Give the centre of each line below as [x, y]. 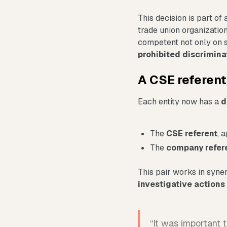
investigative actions [181, 184]
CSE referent [192, 134]
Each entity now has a [179, 102]
